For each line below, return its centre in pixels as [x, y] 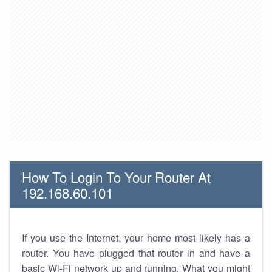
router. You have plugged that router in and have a [136, 253]
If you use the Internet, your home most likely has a [136, 238]
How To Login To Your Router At [116, 177]
